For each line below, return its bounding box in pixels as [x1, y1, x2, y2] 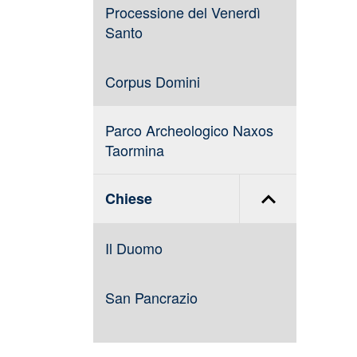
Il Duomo [105, 237, 163, 258]
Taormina [105, 139, 164, 160]
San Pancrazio [105, 287, 198, 308]
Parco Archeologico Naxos [105, 120, 273, 140]
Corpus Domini [105, 71, 200, 92]
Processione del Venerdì [105, 2, 261, 22]
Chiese [105, 188, 152, 209]
